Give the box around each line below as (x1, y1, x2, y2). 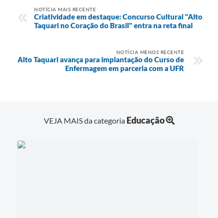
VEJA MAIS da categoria (43, 116, 127, 126)
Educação (126, 115, 164, 126)
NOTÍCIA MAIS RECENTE (34, 6, 96, 13)
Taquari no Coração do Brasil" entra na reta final (34, 21, 193, 30)
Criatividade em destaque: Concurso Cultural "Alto (34, 12, 202, 21)
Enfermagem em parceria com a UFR (65, 64, 184, 73)
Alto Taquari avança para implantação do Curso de (18, 55, 184, 64)
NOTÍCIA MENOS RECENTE (116, 49, 184, 55)
